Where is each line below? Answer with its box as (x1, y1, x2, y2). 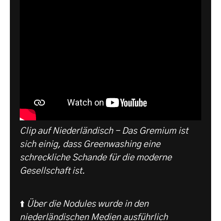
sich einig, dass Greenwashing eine (20, 140, 160, 149)
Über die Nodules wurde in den (27, 200, 148, 209)
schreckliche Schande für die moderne (20, 153, 172, 163)
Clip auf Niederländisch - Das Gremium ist (20, 127, 188, 136)
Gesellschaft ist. (20, 167, 85, 176)
